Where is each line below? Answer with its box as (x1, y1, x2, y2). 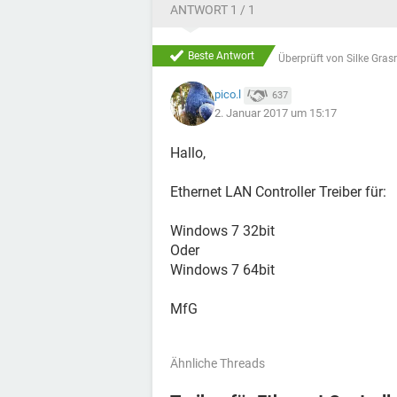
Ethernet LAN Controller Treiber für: (170, 183, 386, 201)
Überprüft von (278, 51, 346, 65)
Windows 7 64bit (170, 261, 275, 279)
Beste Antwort (188, 50, 254, 62)
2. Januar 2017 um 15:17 (214, 105, 337, 120)
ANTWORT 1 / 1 (170, 3, 255, 17)
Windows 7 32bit (170, 222, 275, 240)
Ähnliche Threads (170, 356, 265, 371)
